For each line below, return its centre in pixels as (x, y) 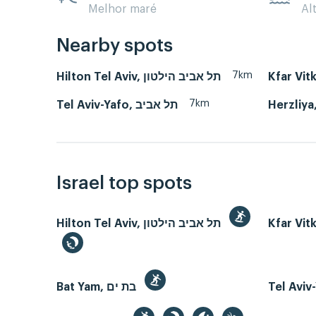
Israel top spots (124, 183)
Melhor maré (122, 9)
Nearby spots (115, 46)
